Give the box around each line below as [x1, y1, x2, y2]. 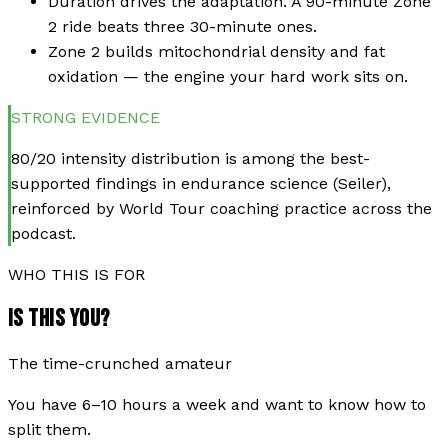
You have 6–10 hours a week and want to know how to [8, 395, 426, 415]
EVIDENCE [76, 107, 160, 127]
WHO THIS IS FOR [8, 264, 145, 284]
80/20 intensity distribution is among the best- [11, 148, 370, 168]
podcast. [11, 223, 76, 243]
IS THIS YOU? [8, 304, 110, 334]
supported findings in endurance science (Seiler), [11, 173, 391, 193]
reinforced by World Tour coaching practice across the [11, 198, 432, 218]
